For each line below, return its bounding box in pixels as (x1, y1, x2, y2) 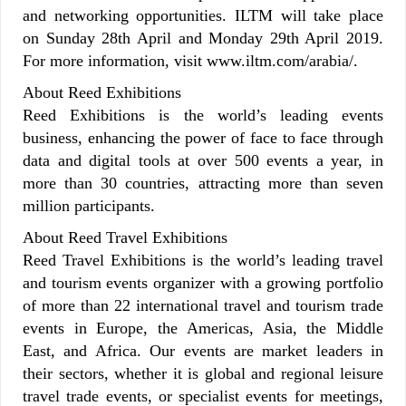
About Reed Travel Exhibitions (23, 227, 227, 246)
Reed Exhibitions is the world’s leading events (23, 105, 383, 124)
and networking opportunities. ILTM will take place (23, 5, 383, 24)
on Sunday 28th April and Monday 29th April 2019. (23, 28, 383, 47)
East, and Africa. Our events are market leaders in (23, 341, 383, 360)
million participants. (23, 196, 155, 215)
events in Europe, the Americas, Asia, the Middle (23, 318, 383, 337)
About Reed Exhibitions (23, 82, 181, 101)
